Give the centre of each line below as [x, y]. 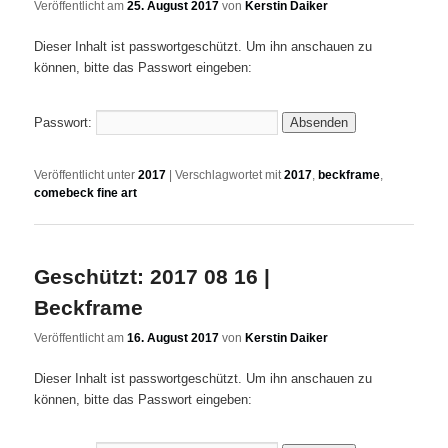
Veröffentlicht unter [85, 175]
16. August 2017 [173, 338]
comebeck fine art [86, 193]
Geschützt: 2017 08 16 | [152, 276]
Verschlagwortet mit [228, 175]
